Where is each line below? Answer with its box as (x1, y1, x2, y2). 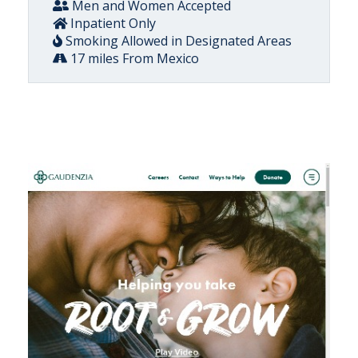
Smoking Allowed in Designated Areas (62, 32, 292, 50)
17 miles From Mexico (67, 50, 199, 67)
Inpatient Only (67, 14, 156, 32)
